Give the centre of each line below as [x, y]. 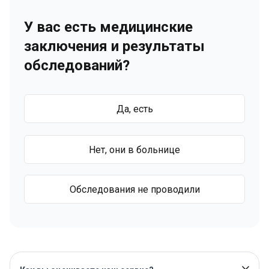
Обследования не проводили [134, 189]
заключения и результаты [114, 46]
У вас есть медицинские [108, 27]
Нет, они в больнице [134, 150]
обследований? [77, 65]
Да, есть [134, 109]
